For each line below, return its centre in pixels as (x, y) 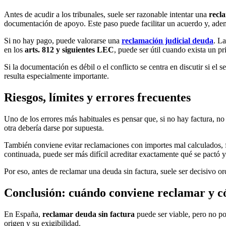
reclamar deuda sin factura (89, 214)
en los (14, 50)
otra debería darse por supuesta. (54, 128)
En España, (23, 214)
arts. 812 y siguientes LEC (69, 50)
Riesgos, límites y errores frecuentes (97, 98)
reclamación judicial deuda (167, 41)
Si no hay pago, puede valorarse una (63, 41)
